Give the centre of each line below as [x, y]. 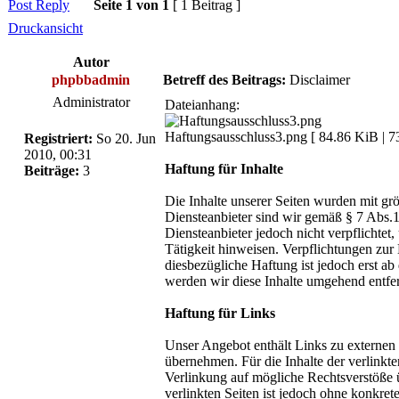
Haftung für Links [220, 313]
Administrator [91, 102]
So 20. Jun [124, 138]
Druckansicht [45, 28]
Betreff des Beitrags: [224, 79]
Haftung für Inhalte [224, 168]
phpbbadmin [91, 79]
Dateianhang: [202, 104]
